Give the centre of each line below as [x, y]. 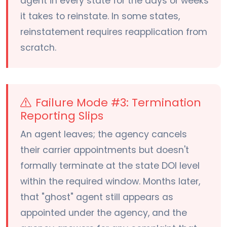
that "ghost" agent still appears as [97, 197]
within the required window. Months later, [110, 182]
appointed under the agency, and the [104, 213]
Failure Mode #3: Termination [118, 103]
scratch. [38, 48]
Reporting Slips [62, 116]
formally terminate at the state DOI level [110, 166]
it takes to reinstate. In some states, [100, 16]
